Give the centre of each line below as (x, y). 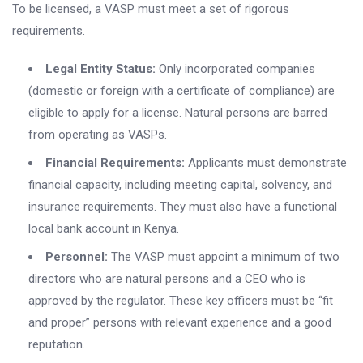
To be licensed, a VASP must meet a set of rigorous (151, 9)
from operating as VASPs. (98, 135)
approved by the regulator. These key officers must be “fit (181, 301)
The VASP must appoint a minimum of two (224, 257)
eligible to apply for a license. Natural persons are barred (178, 113)
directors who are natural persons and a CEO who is (167, 279)
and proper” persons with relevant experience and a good (180, 323)
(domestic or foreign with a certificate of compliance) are (181, 91)
